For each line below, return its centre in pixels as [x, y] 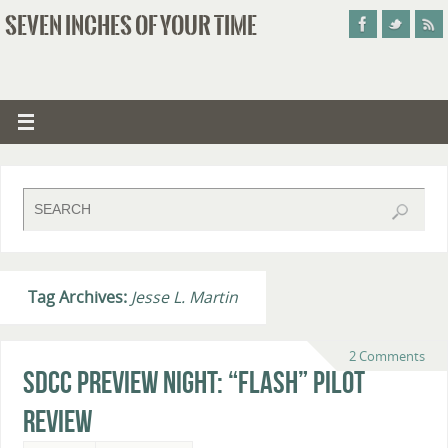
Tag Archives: [79, 296]
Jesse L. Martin [184, 296]
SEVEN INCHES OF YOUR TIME [131, 26]
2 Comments [387, 356]
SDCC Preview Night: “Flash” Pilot [193, 382]
